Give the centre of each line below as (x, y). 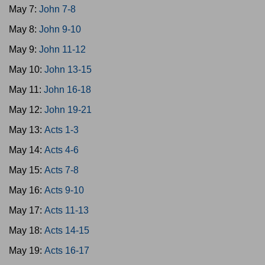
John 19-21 (68, 110)
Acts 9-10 (64, 190)
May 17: (27, 210)
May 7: (24, 9)
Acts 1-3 (62, 130)
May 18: (27, 230)
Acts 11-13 (67, 210)
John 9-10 (60, 29)
